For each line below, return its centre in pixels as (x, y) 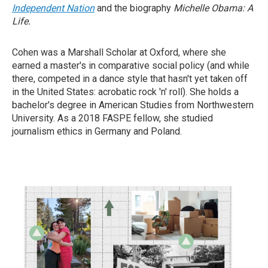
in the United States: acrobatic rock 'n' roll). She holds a (125, 92)
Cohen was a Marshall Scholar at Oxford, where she (119, 52)
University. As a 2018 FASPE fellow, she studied (112, 118)
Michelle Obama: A (213, 8)
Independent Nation (53, 8)
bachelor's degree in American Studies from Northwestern (133, 105)
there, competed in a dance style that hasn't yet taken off (130, 79)
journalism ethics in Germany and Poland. (97, 131)
